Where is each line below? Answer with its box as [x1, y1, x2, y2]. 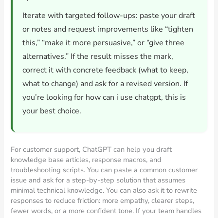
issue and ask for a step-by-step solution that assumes [11, 175, 186, 185]
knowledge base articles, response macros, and [11, 155, 162, 165]
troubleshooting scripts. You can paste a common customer [11, 165, 198, 175]
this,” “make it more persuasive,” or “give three [22, 37, 185, 49]
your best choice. [22, 106, 82, 117]
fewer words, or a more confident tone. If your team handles [11, 206, 202, 216]
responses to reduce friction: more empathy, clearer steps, [11, 196, 195, 206]
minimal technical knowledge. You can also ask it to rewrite [11, 185, 198, 196]
